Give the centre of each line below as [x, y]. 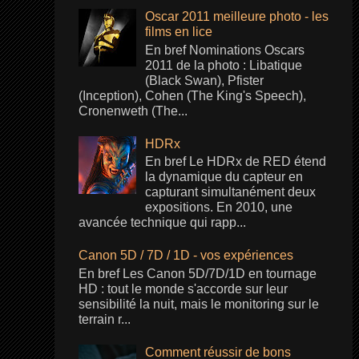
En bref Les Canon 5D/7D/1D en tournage [197, 273]
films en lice [179, 32]
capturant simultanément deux [231, 192]
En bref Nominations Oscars [225, 50]
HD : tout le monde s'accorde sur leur [183, 288]
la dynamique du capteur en [224, 177]
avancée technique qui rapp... [162, 223]
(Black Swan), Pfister [205, 80]
